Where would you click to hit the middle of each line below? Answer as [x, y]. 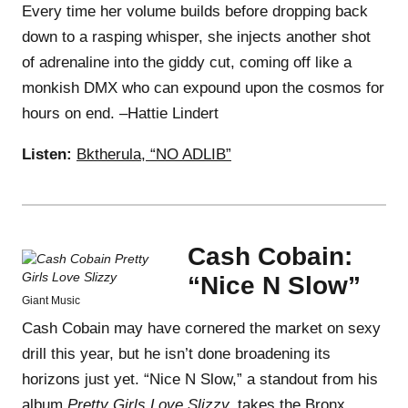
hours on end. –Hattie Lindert [120, 113]
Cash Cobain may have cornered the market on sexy [201, 328]
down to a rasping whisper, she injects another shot [196, 36]
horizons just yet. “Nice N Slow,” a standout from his [200, 379]
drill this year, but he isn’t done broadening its [176, 353]
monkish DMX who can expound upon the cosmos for [203, 87]
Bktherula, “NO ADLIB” [154, 154]
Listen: [47, 154]
